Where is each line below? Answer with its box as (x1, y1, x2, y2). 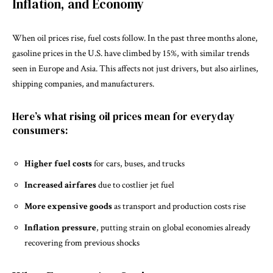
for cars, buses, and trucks (92, 157, 185, 169)
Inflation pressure (24, 221, 96, 233)
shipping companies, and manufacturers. (12, 77, 154, 90)
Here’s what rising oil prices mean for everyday (12, 108, 235, 124)
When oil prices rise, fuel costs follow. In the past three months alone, (12, 32, 258, 44)
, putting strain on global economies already (96, 221, 250, 233)
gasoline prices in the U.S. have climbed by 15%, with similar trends (12, 47, 249, 59)
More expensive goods (24, 200, 112, 212)
